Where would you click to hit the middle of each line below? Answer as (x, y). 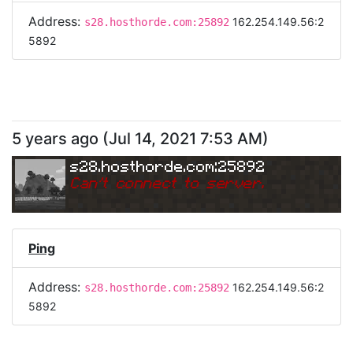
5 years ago (55, 139)
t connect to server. (183, 182)
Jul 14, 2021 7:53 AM (186, 139)
